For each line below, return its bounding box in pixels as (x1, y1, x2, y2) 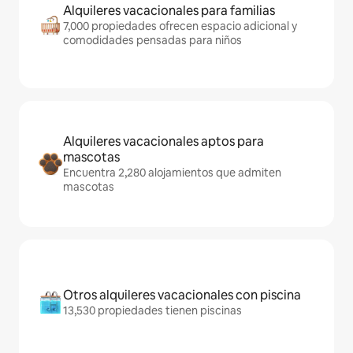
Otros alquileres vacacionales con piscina (63, 287, 301, 303)
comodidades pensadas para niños (63, 33, 242, 47)
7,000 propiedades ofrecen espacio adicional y (63, 19, 297, 33)
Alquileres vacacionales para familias (63, 2, 275, 19)
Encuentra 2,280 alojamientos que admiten (63, 165, 281, 180)
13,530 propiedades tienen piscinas (63, 303, 242, 318)
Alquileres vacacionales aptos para (63, 133, 264, 150)
